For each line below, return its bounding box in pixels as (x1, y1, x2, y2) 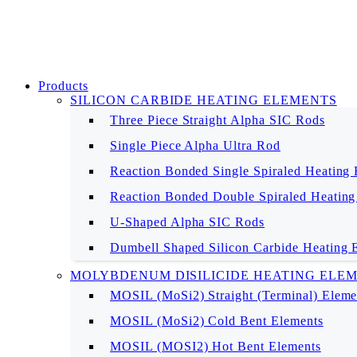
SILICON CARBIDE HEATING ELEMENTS (70, 93, 337, 107)
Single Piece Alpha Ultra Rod (110, 139, 280, 152)
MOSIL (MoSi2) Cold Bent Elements (110, 314, 324, 328)
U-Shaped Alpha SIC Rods (110, 215, 265, 229)
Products (38, 79, 88, 92)
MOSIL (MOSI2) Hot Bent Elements (110, 339, 321, 353)
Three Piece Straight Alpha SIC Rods (110, 113, 325, 127)
